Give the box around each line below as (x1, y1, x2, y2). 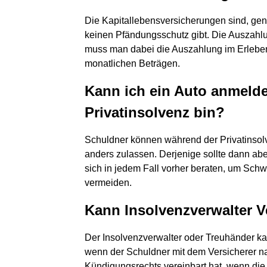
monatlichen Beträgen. (85, 58, 180, 69)
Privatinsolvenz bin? (85, 104, 225, 120)
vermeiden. (85, 178, 132, 188)
